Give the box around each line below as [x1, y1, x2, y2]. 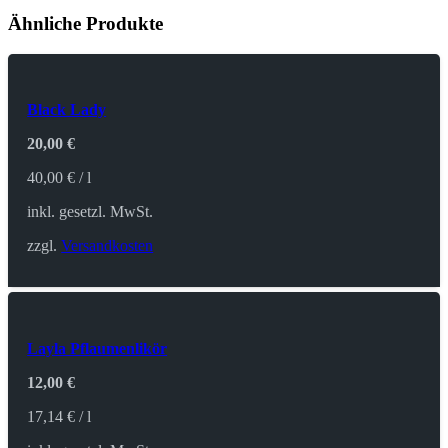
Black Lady [27, 101, 107, 119]
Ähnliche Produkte [8, 13, 163, 35]
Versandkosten [61, 237, 154, 255]
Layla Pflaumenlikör [27, 339, 168, 357]
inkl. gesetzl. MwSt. [27, 203, 154, 221]
